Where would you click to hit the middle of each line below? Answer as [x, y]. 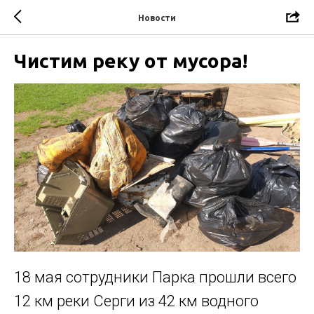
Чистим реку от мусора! [131, 61]
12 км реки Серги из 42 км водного [136, 301]
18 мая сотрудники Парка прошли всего [155, 277]
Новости [157, 18]
